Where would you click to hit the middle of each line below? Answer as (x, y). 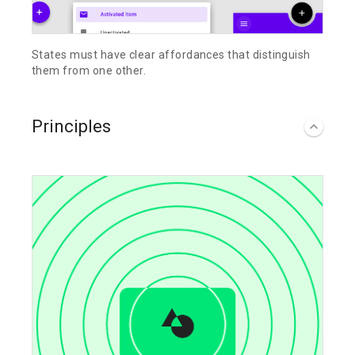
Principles (71, 127)
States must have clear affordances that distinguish (171, 55)
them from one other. (89, 71)
